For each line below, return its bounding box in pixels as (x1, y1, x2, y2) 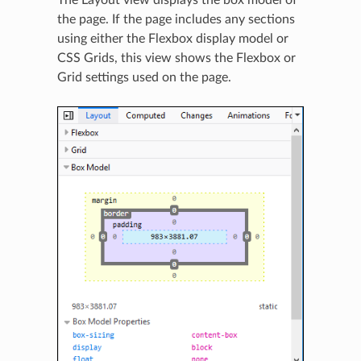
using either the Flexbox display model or (56, 32, 288, 46)
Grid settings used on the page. (56, 71, 231, 85)
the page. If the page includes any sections (56, 13, 295, 27)
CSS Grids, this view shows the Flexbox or (56, 52, 296, 65)
